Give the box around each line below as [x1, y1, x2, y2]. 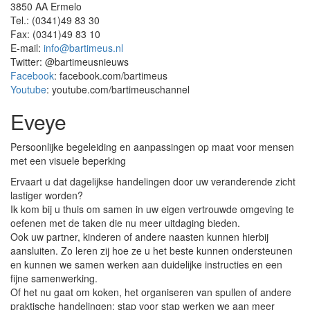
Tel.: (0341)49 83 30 [10, 13, 100, 27]
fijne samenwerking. [10, 271, 98, 285]
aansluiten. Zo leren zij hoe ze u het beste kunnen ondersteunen [10, 244, 293, 257]
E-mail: [10, 41, 44, 55]
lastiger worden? [10, 188, 83, 202]
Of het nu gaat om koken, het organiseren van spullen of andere [10, 285, 291, 299]
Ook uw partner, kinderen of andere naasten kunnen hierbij [10, 230, 268, 244]
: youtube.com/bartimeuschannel [46, 82, 190, 96]
